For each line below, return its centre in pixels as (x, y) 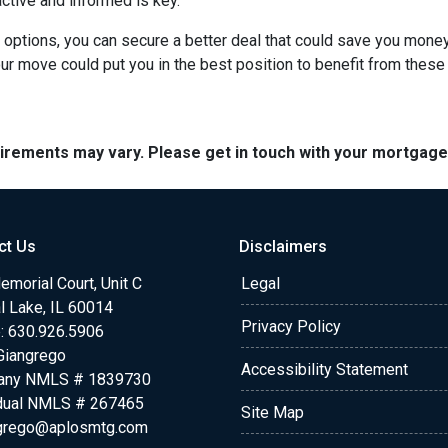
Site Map (272, 412)
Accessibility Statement (324, 369)
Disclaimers (283, 246)
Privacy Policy (291, 326)
